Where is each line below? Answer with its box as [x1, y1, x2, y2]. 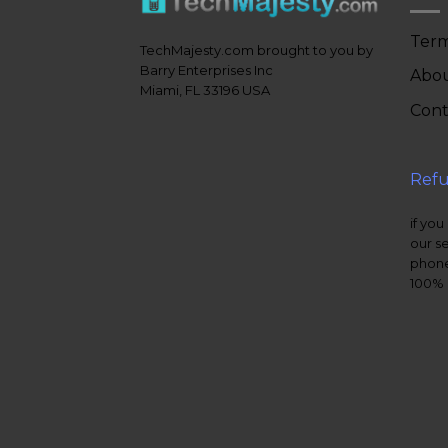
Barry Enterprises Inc [140, 62, 273, 79]
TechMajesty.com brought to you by [140, 42, 373, 59]
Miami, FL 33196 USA [140, 82, 270, 99]
